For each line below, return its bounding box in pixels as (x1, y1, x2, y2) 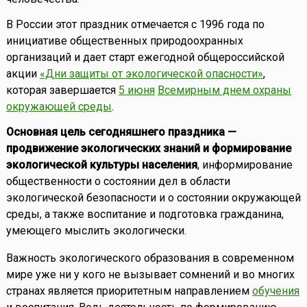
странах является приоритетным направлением (5, 284, 252, 298)
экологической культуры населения (5, 158, 197, 172)
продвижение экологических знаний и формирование (5, 142, 291, 156)
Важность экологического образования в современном (5, 251, 294, 265)
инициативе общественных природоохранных (5, 34, 243, 48)
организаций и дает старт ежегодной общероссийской (5, 51, 284, 64)
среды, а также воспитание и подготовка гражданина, (5, 208, 284, 221)
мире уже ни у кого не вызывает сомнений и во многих (5, 268, 295, 282)
